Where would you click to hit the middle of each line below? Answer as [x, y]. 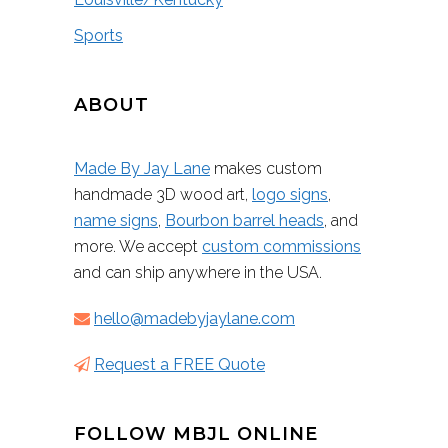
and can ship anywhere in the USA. [198, 273]
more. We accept [138, 247]
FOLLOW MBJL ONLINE [196, 434]
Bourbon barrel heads [244, 221]
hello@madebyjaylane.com [194, 319]
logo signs [290, 195]
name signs [116, 221]
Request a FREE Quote [179, 365]
